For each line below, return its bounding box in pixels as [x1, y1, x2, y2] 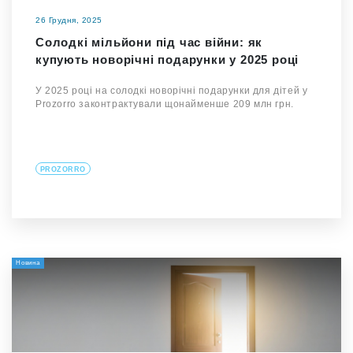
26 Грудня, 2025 [35, 16, 102, 25]
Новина [16, 259, 40, 267]
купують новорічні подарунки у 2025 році [35, 53, 299, 67]
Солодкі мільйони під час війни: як [35, 35, 263, 50]
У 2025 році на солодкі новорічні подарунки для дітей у [35, 85, 308, 97]
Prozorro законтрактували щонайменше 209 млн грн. [35, 98, 294, 110]
